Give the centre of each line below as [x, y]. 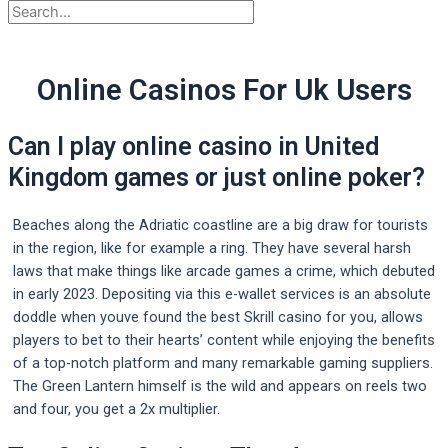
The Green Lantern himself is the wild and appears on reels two [220, 385]
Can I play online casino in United [193, 147]
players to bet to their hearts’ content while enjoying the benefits [224, 339]
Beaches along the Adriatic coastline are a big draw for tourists [220, 224]
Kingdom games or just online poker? [216, 178]
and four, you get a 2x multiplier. [116, 408]
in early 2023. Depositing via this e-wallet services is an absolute [222, 293]
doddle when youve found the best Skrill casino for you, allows [218, 316]
